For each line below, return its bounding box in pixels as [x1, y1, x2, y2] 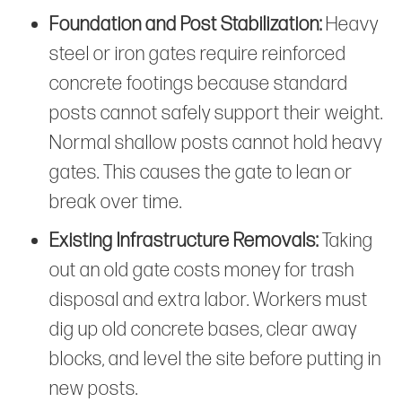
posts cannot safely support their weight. [49, 100, 383, 126]
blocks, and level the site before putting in [49, 346, 381, 371]
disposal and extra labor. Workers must [49, 287, 368, 312]
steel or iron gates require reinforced [49, 41, 346, 66]
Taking [319, 228, 373, 253]
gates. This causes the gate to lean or [49, 160, 353, 185]
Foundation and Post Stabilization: [49, 12, 322, 37]
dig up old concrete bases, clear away [49, 317, 357, 342]
